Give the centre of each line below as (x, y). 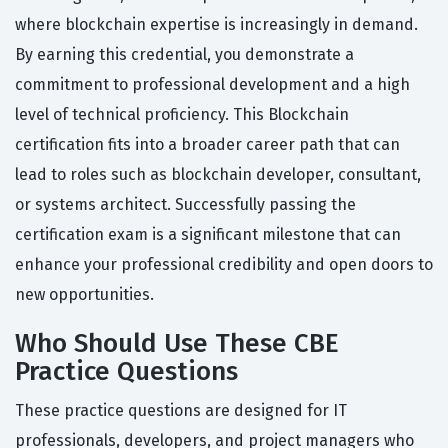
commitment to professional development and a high (212, 85)
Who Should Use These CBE (177, 344)
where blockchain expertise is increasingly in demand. (216, 25)
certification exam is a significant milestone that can (208, 235)
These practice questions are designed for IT (181, 411)
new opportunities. (84, 295)
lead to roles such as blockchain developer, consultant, (218, 175)
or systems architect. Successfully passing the (185, 205)
